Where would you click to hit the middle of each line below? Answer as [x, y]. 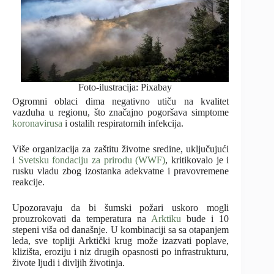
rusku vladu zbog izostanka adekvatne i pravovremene [121, 171]
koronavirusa [37, 124]
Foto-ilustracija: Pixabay [125, 87]
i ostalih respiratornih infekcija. [123, 124]
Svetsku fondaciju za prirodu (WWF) [92, 160]
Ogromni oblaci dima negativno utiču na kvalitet [121, 102]
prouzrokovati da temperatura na [82, 219]
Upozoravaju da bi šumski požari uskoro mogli [121, 208]
